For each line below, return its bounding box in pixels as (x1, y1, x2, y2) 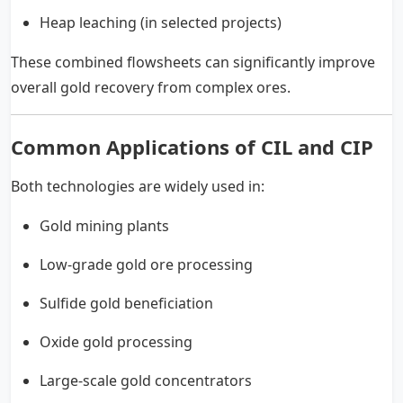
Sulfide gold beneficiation (40, 292, 213, 313)
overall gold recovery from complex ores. (11, 76, 291, 97)
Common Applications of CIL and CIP (11, 132, 373, 160)
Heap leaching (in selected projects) (40, 12, 282, 32)
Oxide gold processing (40, 331, 193, 352)
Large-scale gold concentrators (40, 370, 252, 390)
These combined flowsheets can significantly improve (11, 51, 375, 72)
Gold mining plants (40, 215, 169, 236)
